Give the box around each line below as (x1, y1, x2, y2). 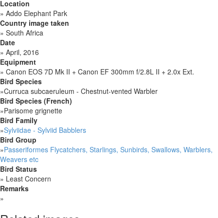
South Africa (4, 28, 43, 38)
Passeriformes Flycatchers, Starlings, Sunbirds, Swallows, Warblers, (4, 145, 213, 155)
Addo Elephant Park (4, 8, 67, 18)
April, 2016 (4, 47, 39, 57)
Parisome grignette (4, 106, 62, 116)
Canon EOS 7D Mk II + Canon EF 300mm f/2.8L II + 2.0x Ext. (4, 67, 194, 77)
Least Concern (4, 174, 51, 184)
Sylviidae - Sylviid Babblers (4, 125, 86, 135)
